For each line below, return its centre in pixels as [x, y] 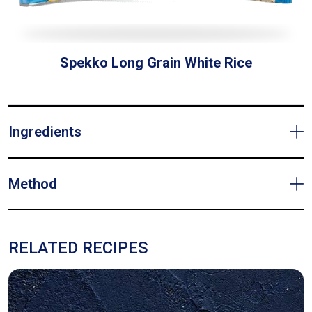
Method [33, 184]
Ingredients [45, 132]
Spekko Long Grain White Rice [156, 63]
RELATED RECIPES [78, 248]
